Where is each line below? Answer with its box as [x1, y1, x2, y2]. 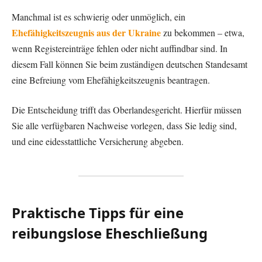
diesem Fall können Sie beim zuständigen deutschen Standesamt [12, 57, 247, 70]
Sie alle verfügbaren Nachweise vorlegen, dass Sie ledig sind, [12, 119, 237, 132]
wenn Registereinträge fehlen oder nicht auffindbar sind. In [12, 42, 227, 54]
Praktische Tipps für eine [12, 203, 184, 223]
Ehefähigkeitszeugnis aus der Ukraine [12, 25, 161, 39]
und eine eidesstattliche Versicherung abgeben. [12, 135, 184, 148]
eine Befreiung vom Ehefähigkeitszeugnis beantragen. [12, 73, 210, 86]
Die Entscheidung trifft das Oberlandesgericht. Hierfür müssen [12, 104, 242, 116]
